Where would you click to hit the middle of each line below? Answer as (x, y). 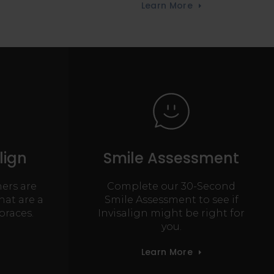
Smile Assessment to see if (171, 200)
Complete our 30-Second (171, 187)
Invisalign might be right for (171, 213)
